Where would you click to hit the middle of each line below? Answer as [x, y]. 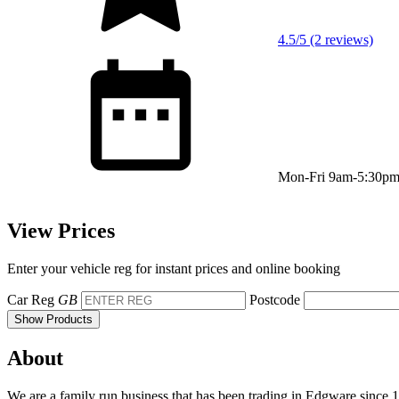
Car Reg [31, 299]
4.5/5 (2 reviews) [326, 39]
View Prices [61, 230]
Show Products [53, 319]
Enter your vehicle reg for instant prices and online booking [174, 268]
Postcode [275, 299]
